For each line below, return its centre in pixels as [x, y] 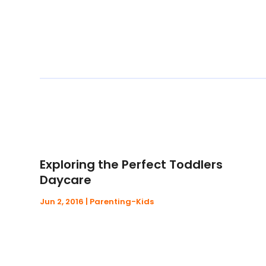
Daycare [66, 180]
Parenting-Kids [122, 202]
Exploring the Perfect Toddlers [132, 165]
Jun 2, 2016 [62, 202]
